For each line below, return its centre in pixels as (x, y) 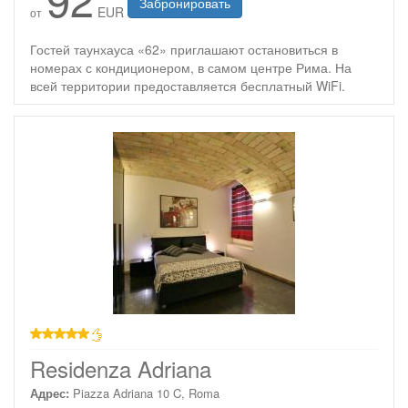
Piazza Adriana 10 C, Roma (146, 393)
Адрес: (50, 393)
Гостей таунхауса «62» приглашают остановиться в (184, 49)
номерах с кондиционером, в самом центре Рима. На (191, 67)
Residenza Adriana (121, 368)
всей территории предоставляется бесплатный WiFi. (188, 86)
